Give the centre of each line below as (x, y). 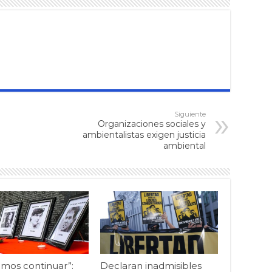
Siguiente (190, 114)
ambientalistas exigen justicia (144, 134)
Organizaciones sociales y (152, 124)
